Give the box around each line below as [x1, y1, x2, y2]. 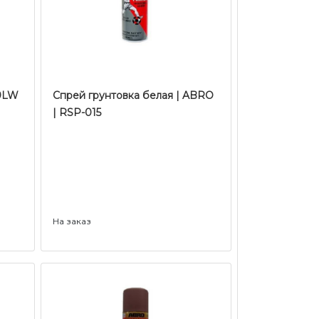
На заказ [52, 216, 91, 226]
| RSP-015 [52, 106, 101, 119]
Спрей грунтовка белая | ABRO [52, 89, 214, 102]
